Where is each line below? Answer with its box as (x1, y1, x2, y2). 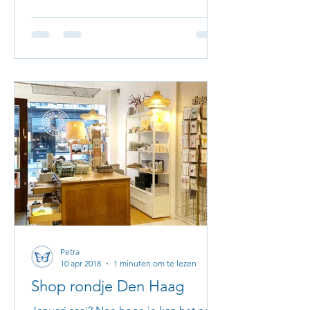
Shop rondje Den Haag (31, 277, 184, 295)
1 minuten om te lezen (113, 258, 197, 268)
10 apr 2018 (60, 258, 101, 268)
